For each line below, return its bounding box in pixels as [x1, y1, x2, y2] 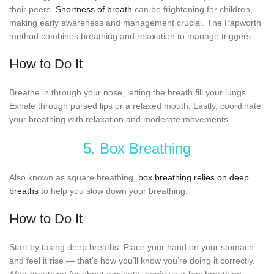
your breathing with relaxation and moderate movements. [9, 114, 231, 124]
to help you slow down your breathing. [39, 185, 188, 196]
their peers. [9, 4, 56, 14]
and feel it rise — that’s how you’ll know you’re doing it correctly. [9, 255, 255, 265]
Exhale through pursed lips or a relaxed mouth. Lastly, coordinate [9, 100, 261, 111]
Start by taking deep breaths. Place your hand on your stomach [9, 242, 254, 252]
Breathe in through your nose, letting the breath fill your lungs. [9, 87, 248, 97]
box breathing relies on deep [138, 172, 249, 182]
